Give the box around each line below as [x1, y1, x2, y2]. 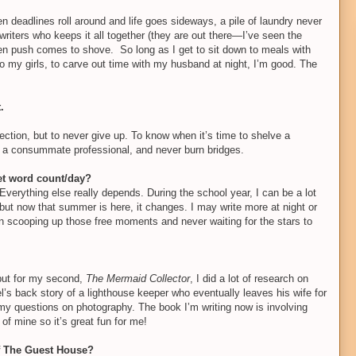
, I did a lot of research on [190, 272, 308, 284]
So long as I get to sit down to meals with [120, 43, 311, 56]
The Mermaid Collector [86, 272, 190, 284]
